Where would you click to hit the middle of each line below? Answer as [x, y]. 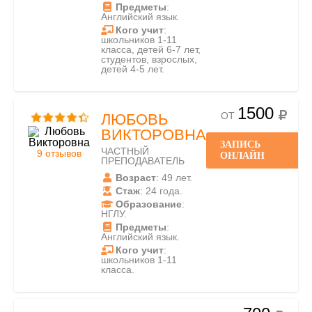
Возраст [136, 178]
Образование [149, 204]
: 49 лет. [174, 178]
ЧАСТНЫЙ [125, 151]
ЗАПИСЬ [240, 145]
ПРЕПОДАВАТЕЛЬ [143, 161]
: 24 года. [161, 191]
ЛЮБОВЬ [134, 119]
